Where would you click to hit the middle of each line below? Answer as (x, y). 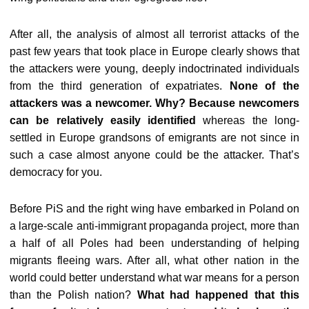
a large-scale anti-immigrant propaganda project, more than (154, 226)
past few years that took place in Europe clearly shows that (154, 51)
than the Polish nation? (73, 295)
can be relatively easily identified (107, 120)
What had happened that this (218, 295)
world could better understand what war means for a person (154, 278)
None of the (264, 86)
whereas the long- (251, 120)
